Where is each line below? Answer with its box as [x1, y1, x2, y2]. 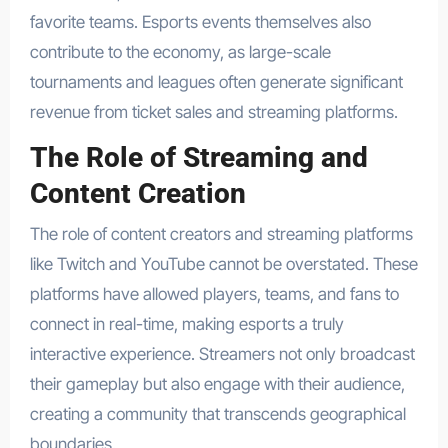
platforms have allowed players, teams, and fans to [29, 283, 399, 304]
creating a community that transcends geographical [29, 403, 406, 424]
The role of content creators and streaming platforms [29, 223, 413, 244]
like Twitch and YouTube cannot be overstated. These [29, 253, 418, 274]
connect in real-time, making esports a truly [29, 313, 344, 334]
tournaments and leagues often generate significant [29, 72, 403, 93]
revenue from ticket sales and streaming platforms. [29, 102, 398, 123]
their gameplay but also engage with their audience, [29, 373, 405, 394]
